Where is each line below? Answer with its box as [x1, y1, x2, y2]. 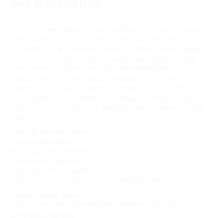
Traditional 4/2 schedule [10, 157, 83, 165]
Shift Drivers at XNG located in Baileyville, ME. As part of [10, 35, 200, 43]
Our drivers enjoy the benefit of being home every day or [10, 93, 199, 102]
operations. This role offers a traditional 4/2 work [10, 74, 178, 82]
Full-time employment [10, 137, 75, 145]
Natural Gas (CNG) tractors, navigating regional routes [10, 54, 196, 63]
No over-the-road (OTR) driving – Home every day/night [10, 176, 177, 184]
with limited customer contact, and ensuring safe [10, 64, 176, 73]
